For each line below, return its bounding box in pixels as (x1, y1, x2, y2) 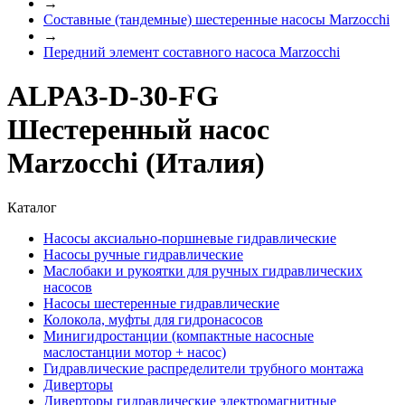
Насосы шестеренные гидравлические (43, 295, 279, 311)
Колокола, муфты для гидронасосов (43, 311, 263, 327)
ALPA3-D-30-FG (7, 80, 219, 113)
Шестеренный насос (7, 113, 269, 146)
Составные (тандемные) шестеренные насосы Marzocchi (43, 12, 390, 27)
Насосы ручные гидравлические (43, 246, 243, 262)
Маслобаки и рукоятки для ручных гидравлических (43, 262, 363, 278)
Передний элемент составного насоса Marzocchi (43, 44, 340, 60)
